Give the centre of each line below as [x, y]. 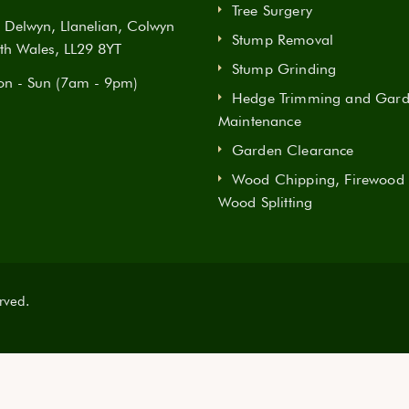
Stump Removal [283, 40]
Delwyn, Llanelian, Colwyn [89, 26]
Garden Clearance [293, 150]
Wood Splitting [266, 202]
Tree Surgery [272, 10]
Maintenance [260, 121]
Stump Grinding [284, 69]
